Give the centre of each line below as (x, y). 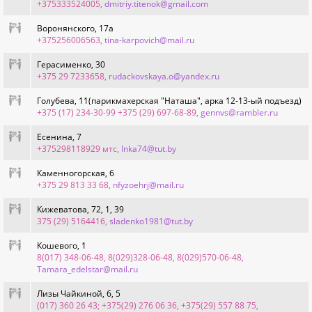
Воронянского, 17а (75, 28)
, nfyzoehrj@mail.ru (146, 185)
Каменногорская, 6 (76, 173)
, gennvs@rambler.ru (237, 112)
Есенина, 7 (59, 137)
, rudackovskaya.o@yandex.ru (162, 76)
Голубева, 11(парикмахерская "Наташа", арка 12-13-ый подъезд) (169, 101)
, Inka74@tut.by (147, 149)
